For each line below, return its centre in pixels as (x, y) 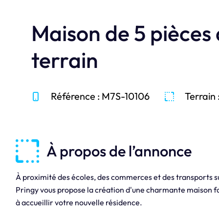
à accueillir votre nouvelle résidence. (79, 203)
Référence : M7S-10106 (100, 96)
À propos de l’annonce (119, 151)
